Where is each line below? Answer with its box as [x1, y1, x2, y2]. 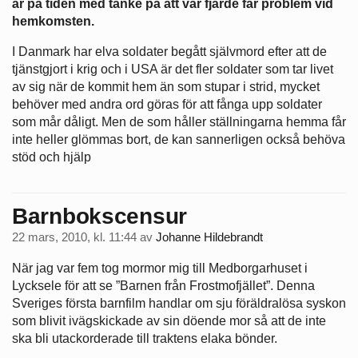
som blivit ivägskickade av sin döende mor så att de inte [12, 313, 326, 328]
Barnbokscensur [12, 203, 188, 229]
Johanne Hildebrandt [156, 230, 263, 244]
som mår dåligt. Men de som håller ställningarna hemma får [12, 115, 346, 129]
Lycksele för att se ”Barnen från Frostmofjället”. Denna [12, 278, 315, 292]
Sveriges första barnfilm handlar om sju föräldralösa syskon [12, 296, 346, 310]
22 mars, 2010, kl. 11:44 [12, 230, 137, 244]
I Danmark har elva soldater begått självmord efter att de [12, 45, 327, 59]
